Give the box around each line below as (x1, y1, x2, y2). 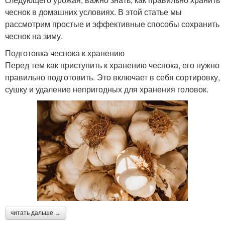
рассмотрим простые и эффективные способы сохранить (5, 18, 219, 30)
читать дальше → (11, 209, 61, 216)
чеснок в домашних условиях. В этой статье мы (5, 6, 182, 18)
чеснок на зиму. (5, 30, 63, 42)
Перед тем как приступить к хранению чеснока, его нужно (5, 59, 219, 71)
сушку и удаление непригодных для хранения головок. (5, 83, 208, 95)
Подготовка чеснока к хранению (5, 47, 125, 59)
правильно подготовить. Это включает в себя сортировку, (5, 71, 220, 83)
